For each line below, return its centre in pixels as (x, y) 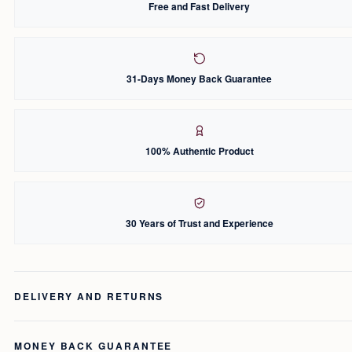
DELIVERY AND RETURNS (89, 296)
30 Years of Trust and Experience (199, 223)
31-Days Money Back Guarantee (199, 78)
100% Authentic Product (199, 150)
